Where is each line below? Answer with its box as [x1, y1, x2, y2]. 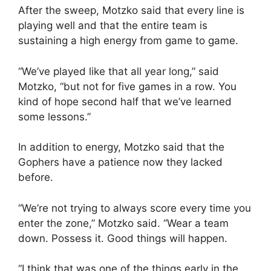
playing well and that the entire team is [18, 19, 207, 31]
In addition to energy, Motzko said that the [18, 141, 224, 153]
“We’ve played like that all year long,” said [18, 65, 219, 77]
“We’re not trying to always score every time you [18, 201, 251, 214]
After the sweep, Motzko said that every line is [18, 4, 244, 16]
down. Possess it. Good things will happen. [18, 232, 227, 244]
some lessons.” [18, 110, 91, 123]
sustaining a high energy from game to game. [18, 34, 238, 47]
